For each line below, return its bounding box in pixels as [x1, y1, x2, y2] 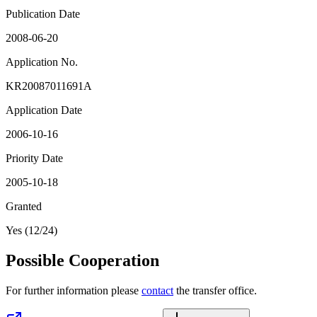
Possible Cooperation [6, 251, 159, 270]
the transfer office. [173, 284, 257, 296]
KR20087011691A [6, 80, 92, 93]
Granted [6, 200, 42, 213]
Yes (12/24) [6, 224, 57, 237]
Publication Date [6, 8, 80, 21]
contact [142, 284, 173, 296]
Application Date [6, 104, 82, 117]
